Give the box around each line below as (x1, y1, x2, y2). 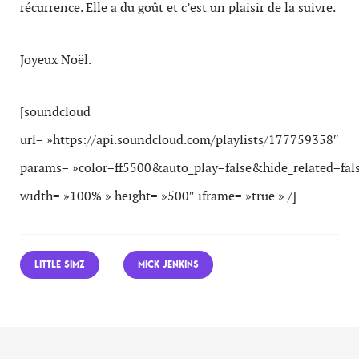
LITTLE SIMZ (34, 258, 85, 271)
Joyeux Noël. (20, 51, 91, 68)
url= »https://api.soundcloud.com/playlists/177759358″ (20, 131, 339, 148)
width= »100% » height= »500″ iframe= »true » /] (20, 188, 296, 204)
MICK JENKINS (138, 258, 199, 271)
